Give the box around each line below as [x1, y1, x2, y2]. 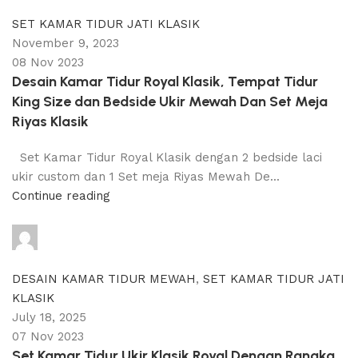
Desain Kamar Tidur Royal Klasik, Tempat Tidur [12, 73, 318, 90]
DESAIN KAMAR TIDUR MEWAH [12, 272, 196, 286]
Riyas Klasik [12, 113, 89, 130]
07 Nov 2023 [12, 329, 84, 344]
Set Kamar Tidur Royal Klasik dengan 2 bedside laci [12, 150, 322, 165]
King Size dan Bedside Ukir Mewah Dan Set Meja [12, 93, 328, 110]
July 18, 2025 [12, 310, 86, 324]
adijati [42, 229, 75, 244]
